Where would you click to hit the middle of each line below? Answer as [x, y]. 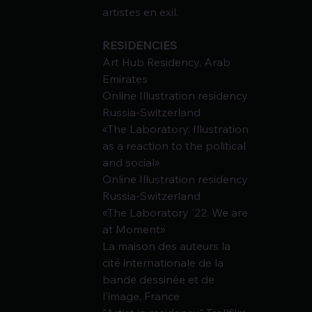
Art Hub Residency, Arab [168, 62]
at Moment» [134, 229]
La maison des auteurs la [168, 246]
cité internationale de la [165, 263]
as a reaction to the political [176, 146]
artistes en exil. [141, 12]
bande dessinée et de [160, 280]
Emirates [125, 79]
